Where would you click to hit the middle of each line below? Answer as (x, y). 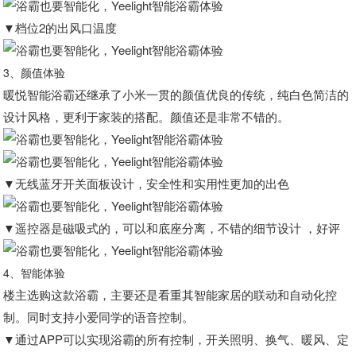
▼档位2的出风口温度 (60, 27)
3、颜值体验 (35, 72)
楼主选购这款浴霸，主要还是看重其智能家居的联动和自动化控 (170, 294)
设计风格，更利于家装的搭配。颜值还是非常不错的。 (147, 116)
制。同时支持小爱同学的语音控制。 (99, 317)
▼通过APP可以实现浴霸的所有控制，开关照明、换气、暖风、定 (176, 339)
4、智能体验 (35, 273)
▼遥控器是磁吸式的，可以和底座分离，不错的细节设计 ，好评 (172, 228)
